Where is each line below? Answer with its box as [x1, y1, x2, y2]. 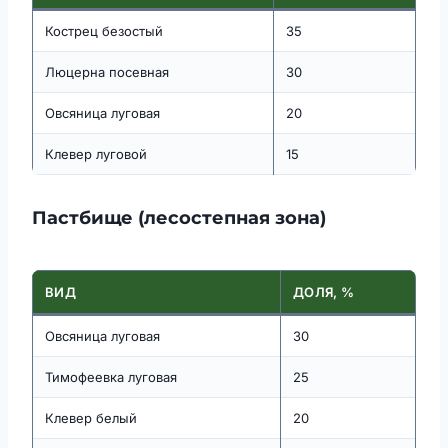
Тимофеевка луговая [45, 369, 177, 386]
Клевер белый [45, 410, 137, 427]
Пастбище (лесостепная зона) [32, 207, 326, 230]
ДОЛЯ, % [293, 284, 355, 301]
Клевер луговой [45, 146, 147, 163]
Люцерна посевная [45, 64, 169, 81]
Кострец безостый [45, 23, 163, 40]
